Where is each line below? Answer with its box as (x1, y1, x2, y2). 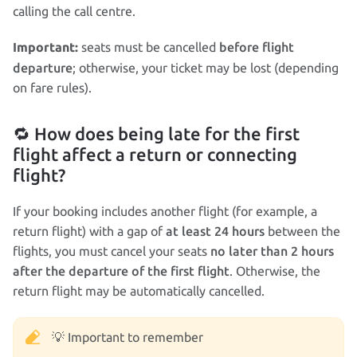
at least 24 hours (166, 223, 265, 239)
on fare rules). (13, 80, 92, 95)
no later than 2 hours (210, 243, 334, 259)
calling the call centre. (13, 4, 135, 18)
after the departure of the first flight (13, 263, 229, 279)
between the (265, 224, 340, 238)
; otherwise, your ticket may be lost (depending (73, 61, 339, 75)
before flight (219, 39, 294, 55)
